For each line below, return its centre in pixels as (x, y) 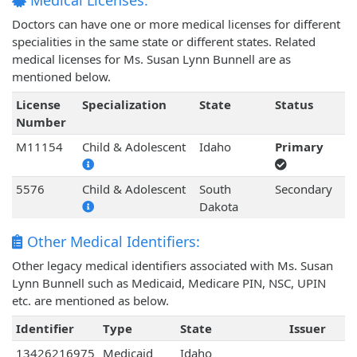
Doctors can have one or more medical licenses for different (176, 24)
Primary (299, 147)
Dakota (218, 207)
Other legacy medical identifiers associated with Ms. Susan (173, 266)
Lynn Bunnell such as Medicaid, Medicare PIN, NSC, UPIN (169, 283)
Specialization (124, 105)
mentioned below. (61, 77)
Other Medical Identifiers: (112, 242)
